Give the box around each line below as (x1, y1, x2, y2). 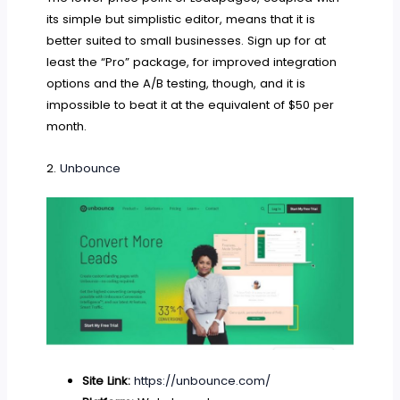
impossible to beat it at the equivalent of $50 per (46, 96, 335, 113)
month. (46, 117, 87, 135)
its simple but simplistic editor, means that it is (46, 10, 316, 28)
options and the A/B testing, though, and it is (46, 74, 306, 92)
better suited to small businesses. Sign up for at (46, 31, 327, 49)
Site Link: (81, 372, 134, 390)
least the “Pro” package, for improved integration (46, 53, 337, 71)
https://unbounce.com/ (133, 372, 271, 390)
